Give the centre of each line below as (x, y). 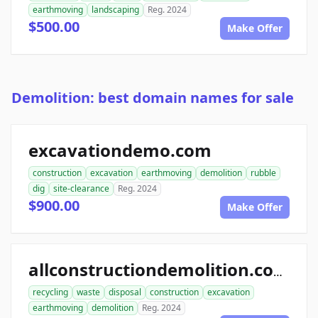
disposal (125, 292)
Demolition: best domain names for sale (153, 98)
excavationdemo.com (120, 150)
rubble (263, 173)
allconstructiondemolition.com (278, 272)
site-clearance (81, 189)
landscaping (115, 10)
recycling (50, 292)
